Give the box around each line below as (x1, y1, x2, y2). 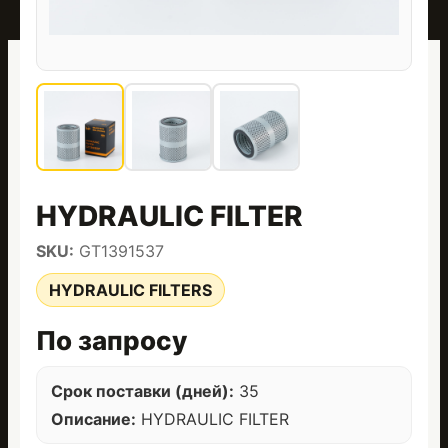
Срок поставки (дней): (51, 381, 234, 401)
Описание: (51, 409, 136, 429)
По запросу (36, 325, 187, 356)
